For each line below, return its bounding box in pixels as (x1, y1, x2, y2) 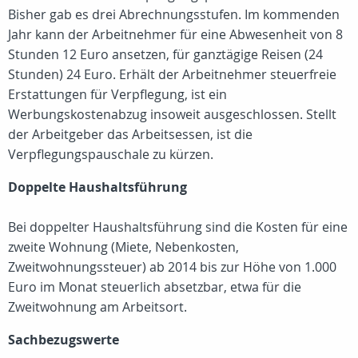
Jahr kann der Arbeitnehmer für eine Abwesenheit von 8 (8, 26, 343, 43)
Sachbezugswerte (8, 331, 119, 348)
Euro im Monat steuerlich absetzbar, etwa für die (8, 278, 301, 296)
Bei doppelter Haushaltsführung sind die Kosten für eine (8, 218, 348, 236)
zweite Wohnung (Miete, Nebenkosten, (8, 238, 239, 256)
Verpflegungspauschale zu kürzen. (8, 145, 213, 163)
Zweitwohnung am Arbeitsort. (8, 298, 187, 316)
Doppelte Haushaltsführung (8, 178, 187, 196)
